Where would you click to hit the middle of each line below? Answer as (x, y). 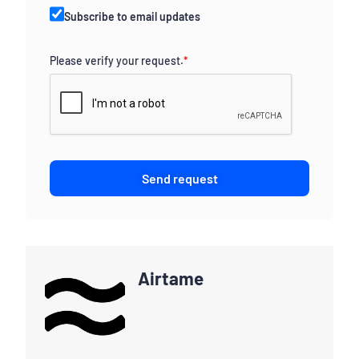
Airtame (171, 278)
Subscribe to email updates (133, 16)
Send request (179, 178)
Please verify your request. (117, 60)
